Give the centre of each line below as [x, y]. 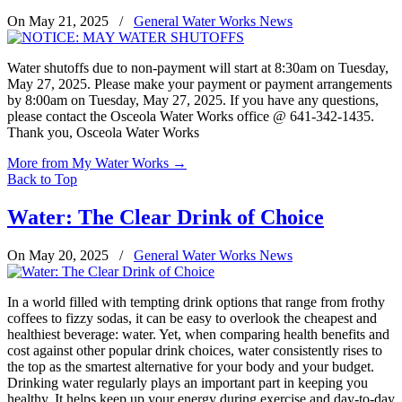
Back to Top [42, 179]
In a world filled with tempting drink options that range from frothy [196, 302]
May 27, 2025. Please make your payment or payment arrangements [200, 84]
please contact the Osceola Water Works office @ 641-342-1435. [194, 117]
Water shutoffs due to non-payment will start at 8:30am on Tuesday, [198, 68]
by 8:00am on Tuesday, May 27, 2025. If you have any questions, [193, 100]
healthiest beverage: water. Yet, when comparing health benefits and [198, 335]
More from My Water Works [88, 163]
